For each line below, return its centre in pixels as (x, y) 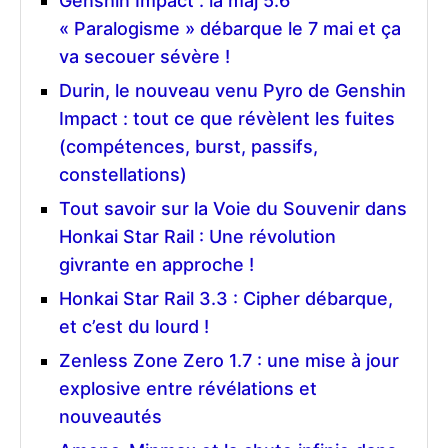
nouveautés (110, 416)
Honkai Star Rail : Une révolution (197, 236)
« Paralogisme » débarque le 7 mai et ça (230, 28)
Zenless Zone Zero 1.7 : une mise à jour (229, 360)
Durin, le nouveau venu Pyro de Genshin (232, 90)
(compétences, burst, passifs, (188, 146)
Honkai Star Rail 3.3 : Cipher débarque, (226, 298)
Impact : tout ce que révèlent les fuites (227, 118)
